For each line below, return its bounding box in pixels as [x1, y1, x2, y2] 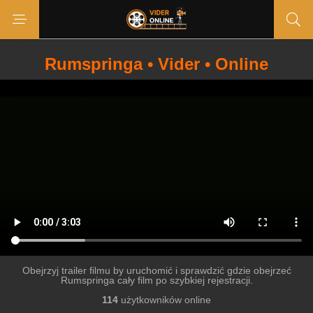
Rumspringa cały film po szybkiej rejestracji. [60, 275, 253, 286]
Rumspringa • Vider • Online [45, 54, 268, 73]
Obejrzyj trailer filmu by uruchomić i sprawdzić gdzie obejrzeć [22, 265, 291, 276]
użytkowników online [118, 294, 211, 305]
